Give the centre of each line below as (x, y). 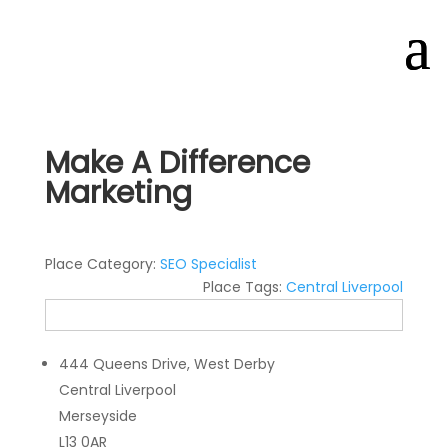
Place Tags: (245, 287)
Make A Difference (177, 163)
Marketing (118, 193)
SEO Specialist (208, 264)
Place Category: (102, 264)
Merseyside (97, 416)
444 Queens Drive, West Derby (167, 364)
